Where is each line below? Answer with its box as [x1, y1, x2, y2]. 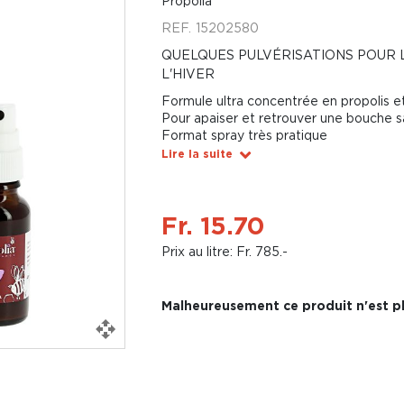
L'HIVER [161, 67, 215, 80]
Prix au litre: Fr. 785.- [161, 244, 288, 258]
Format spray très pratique [161, 128, 327, 142]
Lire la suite [161, 148, 233, 160]
